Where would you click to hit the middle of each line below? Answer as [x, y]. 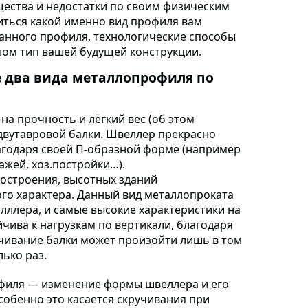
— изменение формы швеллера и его [128, 284]
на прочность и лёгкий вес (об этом [98, 119]
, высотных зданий [108, 179]
